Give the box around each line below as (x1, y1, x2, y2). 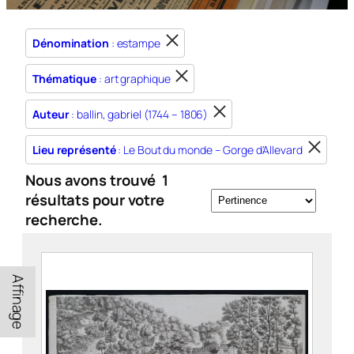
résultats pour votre (25, 190, 164, 210)
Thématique (32, 71, 96, 86)
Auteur (32, 107, 70, 122)
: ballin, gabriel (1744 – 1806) (69, 107, 209, 122)
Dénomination (32, 36, 109, 51)
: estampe (108, 36, 160, 51)
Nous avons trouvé (25, 170, 160, 190)
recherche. (25, 209, 104, 230)
